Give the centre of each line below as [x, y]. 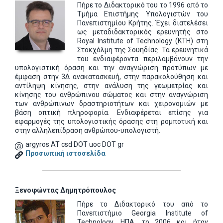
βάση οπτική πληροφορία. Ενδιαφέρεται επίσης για [111, 112]
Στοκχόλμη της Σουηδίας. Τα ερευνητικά [143, 50]
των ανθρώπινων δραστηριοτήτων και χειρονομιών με [111, 104]
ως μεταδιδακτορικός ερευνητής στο [143, 32]
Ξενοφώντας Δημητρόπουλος [65, 190]
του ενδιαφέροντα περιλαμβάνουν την [143, 59]
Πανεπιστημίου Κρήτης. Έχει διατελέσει [143, 23]
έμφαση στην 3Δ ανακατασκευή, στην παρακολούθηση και [111, 77]
